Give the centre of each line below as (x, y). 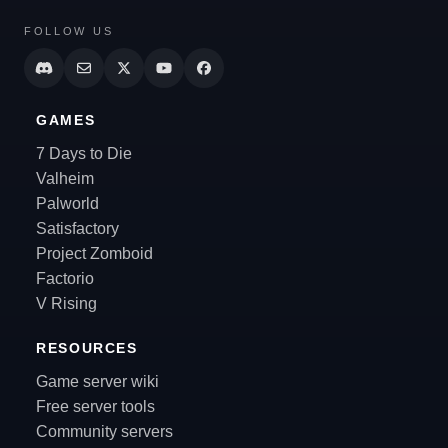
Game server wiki (97, 381)
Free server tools (95, 406)
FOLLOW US (69, 30)
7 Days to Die (84, 153)
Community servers (104, 431)
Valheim (65, 178)
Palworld (67, 203)
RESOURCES (87, 348)
